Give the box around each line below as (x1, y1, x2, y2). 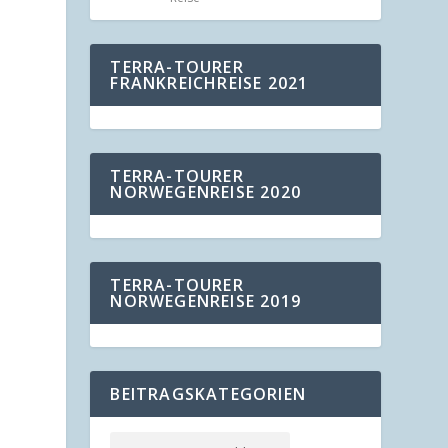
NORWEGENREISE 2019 (110, 290, 301, 313)
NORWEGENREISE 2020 (110, 181, 301, 204)
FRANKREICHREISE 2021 (110, 72, 309, 95)
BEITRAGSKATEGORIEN (110, 383, 306, 406)
